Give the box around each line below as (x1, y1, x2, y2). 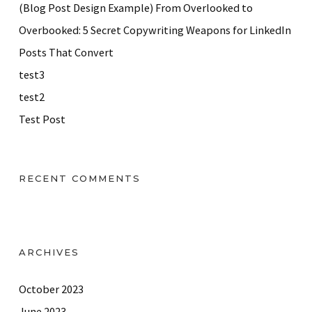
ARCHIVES (19, 246, 79, 258)
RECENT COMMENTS (19, 172, 141, 184)
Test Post (19, 111, 65, 126)
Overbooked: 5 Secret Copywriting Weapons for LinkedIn (19, 22, 291, 37)
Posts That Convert (19, 45, 114, 59)
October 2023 (19, 281, 84, 296)
